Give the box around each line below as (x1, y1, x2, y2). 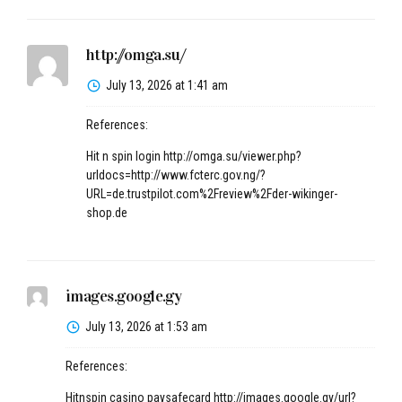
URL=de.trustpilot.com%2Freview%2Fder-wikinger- (85, 186, 337, 201)
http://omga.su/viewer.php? (162, 148, 301, 163)
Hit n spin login (85, 148, 163, 163)
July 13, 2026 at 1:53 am (85, 319, 207, 334)
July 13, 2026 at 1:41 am (105, 77, 228, 92)
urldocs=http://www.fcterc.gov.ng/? (85, 167, 266, 182)
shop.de (85, 205, 127, 220)
